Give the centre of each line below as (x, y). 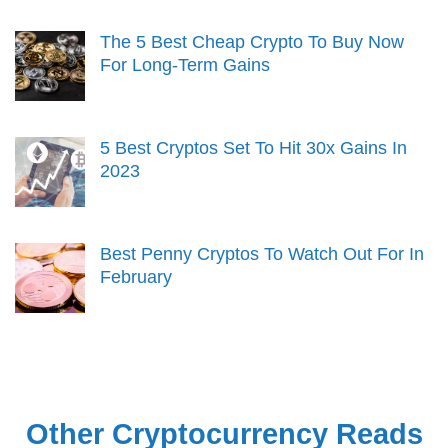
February (136, 276)
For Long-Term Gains (185, 64)
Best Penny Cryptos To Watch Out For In (262, 253)
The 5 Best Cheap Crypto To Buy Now (252, 41)
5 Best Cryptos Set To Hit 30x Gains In (253, 147)
